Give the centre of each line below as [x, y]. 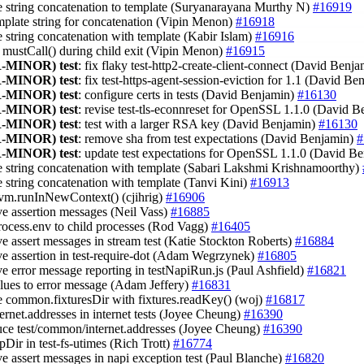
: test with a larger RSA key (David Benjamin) [198, 123]
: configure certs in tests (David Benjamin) [188, 94]
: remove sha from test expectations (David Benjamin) [217, 138]
